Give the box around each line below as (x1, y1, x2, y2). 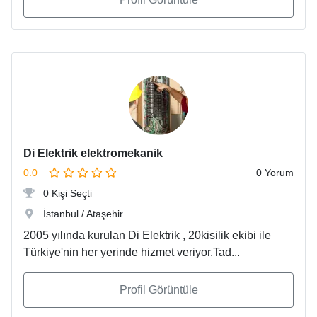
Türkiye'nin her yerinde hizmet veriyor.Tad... (23, 246, 240, 259)
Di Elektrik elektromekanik (23, 147, 163, 160)
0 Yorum (256, 167, 294, 179)
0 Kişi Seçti (40, 188, 92, 200)
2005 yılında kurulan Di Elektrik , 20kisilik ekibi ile (23, 229, 271, 242)
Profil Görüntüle (119, 284, 198, 296)
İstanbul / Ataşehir (40, 208, 123, 220)
